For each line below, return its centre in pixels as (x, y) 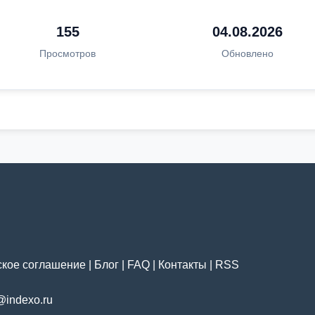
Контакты (182, 265)
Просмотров (68, 53)
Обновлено (247, 53)
